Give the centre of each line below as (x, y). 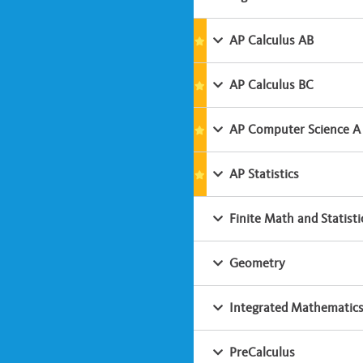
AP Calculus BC (270, 85)
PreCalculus (261, 352)
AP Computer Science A (294, 130)
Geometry (256, 263)
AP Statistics (263, 174)
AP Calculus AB (270, 41)
